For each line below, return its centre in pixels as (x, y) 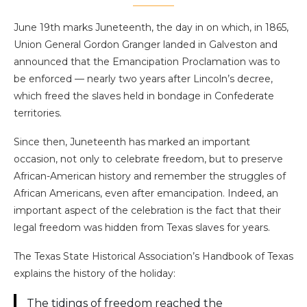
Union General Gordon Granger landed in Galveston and (146, 45)
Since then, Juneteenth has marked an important (132, 142)
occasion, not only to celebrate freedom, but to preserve (148, 159)
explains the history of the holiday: (95, 274)
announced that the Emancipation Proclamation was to (147, 62)
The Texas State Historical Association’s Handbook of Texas (153, 257)
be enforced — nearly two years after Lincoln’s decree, (143, 79)
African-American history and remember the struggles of (150, 176)
